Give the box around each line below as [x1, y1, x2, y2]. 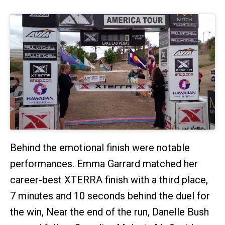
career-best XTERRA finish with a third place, [10, 173, 208, 186]
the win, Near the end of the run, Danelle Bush [10, 205, 209, 218]
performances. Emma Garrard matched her [10, 157, 198, 170]
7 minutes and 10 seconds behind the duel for [10, 189, 210, 202]
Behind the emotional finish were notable [10, 141, 190, 154]
